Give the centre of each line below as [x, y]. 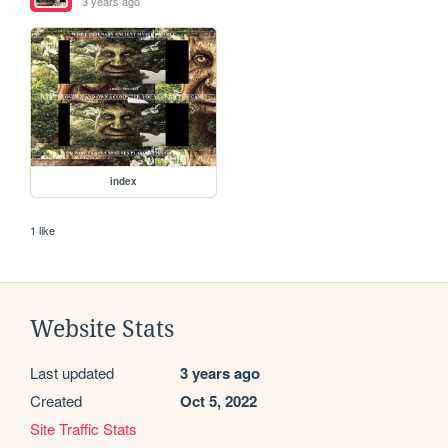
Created [56, 401]
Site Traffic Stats [83, 429]
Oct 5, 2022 [218, 401]
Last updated [72, 373]
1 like [43, 230]
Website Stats [102, 329]
